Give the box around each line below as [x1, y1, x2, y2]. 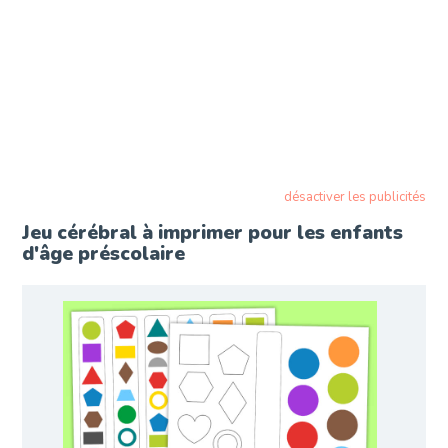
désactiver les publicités [283, 187, 426, 206]
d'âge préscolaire [22, 240, 186, 267]
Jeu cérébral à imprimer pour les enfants [22, 219, 404, 246]
